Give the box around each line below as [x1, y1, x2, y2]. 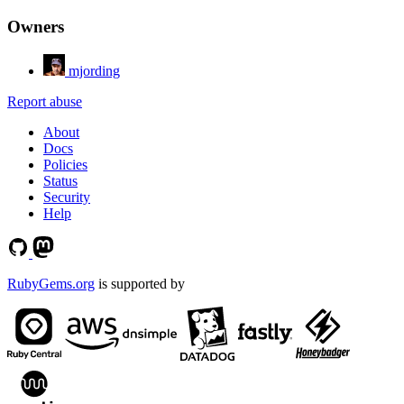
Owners [7, 17, 64, 37]
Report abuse [7, 94, 82, 110]
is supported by [95, 276, 185, 292]
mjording [69, 63, 120, 79]
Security [43, 189, 90, 206]
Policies [43, 157, 87, 173]
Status [43, 173, 78, 189]
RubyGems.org [7, 276, 95, 292]
